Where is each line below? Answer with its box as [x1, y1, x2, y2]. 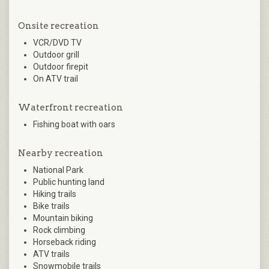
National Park [33, 165, 83, 175]
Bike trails [33, 201, 70, 211]
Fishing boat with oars [33, 119, 115, 130]
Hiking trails [33, 189, 76, 199]
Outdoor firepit [33, 62, 88, 72]
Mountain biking [33, 213, 93, 223]
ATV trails [33, 249, 70, 259]
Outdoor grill [33, 50, 79, 60]
